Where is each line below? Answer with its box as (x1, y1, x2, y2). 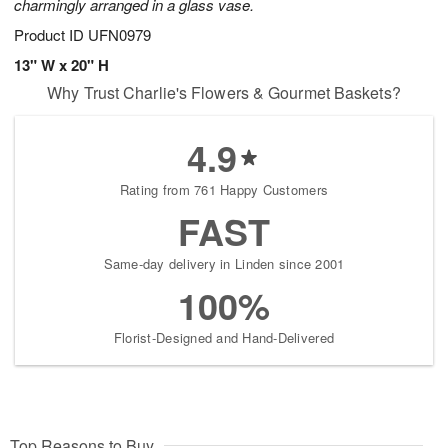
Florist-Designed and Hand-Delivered (113, 328, 335, 348)
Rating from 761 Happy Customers (119, 180, 329, 200)
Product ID (14, 24, 88, 46)
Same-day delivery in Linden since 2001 (103, 254, 345, 274)
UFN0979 (88, 24, 151, 46)
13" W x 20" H (14, 54, 109, 77)
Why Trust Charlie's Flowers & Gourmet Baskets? (47, 81, 401, 105)
